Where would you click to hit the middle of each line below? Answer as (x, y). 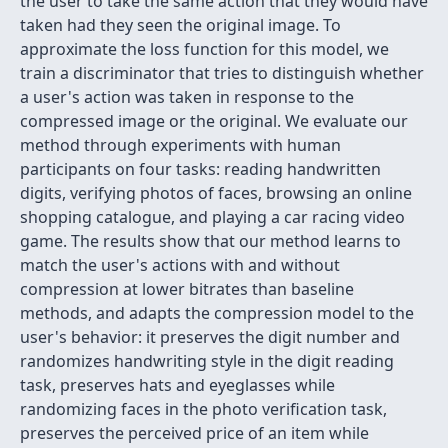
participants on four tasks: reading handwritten (200, 169)
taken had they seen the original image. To (180, 25)
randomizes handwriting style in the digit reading (207, 361)
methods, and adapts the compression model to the (217, 313)
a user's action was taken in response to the (187, 97)
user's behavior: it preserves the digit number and (210, 337)
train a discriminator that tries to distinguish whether (222, 73)
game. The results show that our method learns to (210, 241)
